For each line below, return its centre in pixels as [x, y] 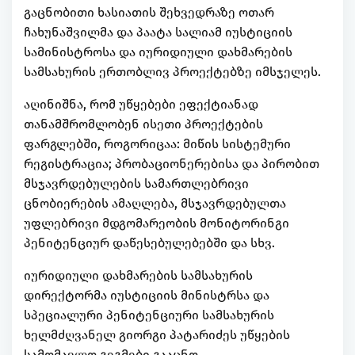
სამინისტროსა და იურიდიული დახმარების [158, 52]
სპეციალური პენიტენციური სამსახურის [149, 315]
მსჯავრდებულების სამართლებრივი [136, 184]
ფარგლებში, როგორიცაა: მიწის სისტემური [157, 144]
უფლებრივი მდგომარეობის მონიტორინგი [157, 223]
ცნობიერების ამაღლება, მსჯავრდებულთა [155, 204]
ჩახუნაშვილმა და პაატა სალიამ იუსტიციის [158, 32]
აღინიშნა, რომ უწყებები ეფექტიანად [141, 105]
